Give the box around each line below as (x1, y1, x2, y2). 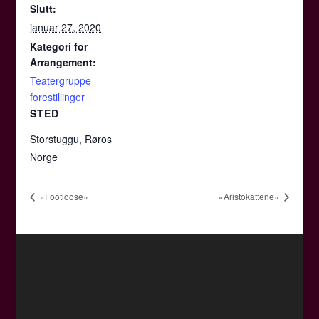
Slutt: (30, 1, 57, 16)
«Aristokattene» (218, 190, 281, 203)
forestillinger (30, 90, 85, 105)
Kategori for (30, 39, 88, 54)
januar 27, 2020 (30, 20, 102, 35)
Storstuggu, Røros (30, 132, 113, 147)
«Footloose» (38, 190, 89, 203)
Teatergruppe (30, 73, 92, 88)
